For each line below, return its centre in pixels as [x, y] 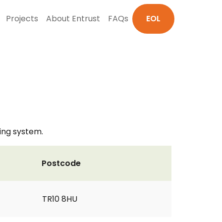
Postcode [61, 163]
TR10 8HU [60, 199]
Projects [22, 19]
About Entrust [73, 19]
